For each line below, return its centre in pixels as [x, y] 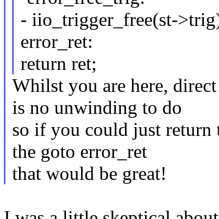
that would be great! [89, 174]
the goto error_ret [79, 152]
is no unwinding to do [97, 108]
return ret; [58, 64]
